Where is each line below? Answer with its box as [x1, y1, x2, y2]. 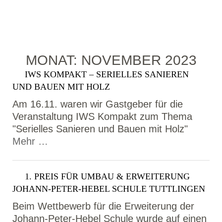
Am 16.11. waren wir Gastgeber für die [12, 99, 183, 110]
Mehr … [12, 136, 48, 147]
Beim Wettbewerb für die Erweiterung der [12, 201, 194, 212]
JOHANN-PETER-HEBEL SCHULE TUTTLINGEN [12, 184, 205, 194]
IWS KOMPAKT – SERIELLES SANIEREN [25, 69, 189, 79]
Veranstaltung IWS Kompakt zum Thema [12, 111, 192, 122]
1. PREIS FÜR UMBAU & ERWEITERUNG [25, 171, 190, 181]
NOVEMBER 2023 [81, 53, 197, 68]
